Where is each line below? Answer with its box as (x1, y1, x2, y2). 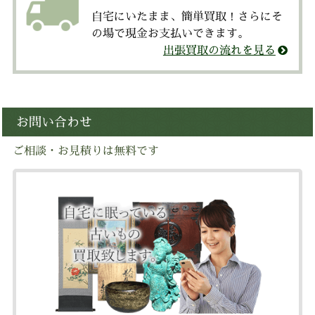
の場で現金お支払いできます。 (91, 25, 250, 41)
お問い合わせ (16, 113, 93, 131)
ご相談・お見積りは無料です (12, 143, 159, 159)
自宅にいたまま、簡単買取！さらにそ (91, 8, 283, 25)
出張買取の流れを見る (162, 42, 276, 58)
